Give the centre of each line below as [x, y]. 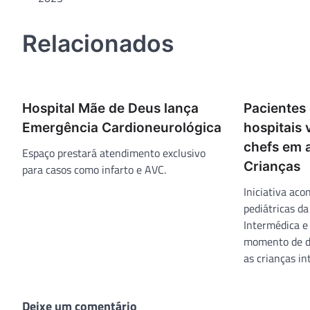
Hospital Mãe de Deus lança [110, 108]
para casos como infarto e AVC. [94, 169]
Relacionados [98, 43]
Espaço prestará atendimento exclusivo [114, 153]
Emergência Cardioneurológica [122, 127]
